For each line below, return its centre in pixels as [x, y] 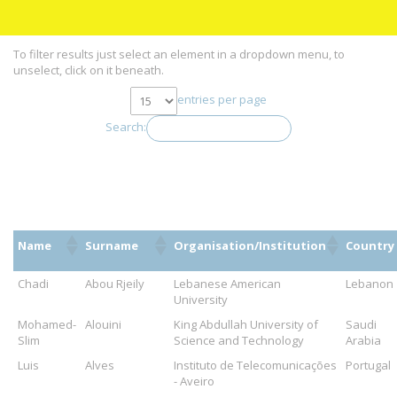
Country [370, 245]
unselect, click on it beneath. [89, 70]
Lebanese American [227, 284]
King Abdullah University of [246, 324]
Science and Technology [239, 340]
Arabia [363, 340]
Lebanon [370, 284]
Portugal [368, 365]
